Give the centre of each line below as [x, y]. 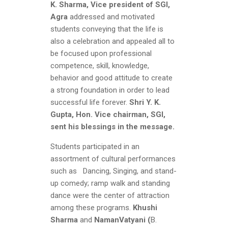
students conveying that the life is [107, 29]
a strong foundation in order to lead [110, 90]
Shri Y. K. [145, 103]
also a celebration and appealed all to [112, 41]
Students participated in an [95, 147]
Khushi [145, 208]
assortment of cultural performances [113, 159]
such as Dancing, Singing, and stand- [113, 171]
